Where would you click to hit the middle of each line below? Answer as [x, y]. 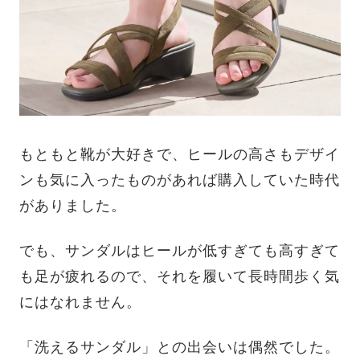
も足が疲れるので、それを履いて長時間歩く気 [180, 277]
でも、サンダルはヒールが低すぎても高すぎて [180, 251]
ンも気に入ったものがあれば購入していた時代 [180, 180]
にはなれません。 [80, 303]
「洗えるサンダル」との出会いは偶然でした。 [180, 348]
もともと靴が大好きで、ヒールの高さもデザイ [180, 155]
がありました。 [73, 206]
